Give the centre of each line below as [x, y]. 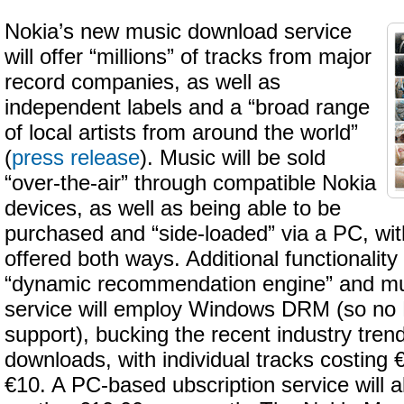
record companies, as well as [142, 82]
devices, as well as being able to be [173, 208]
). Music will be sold [233, 158]
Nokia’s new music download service [178, 32]
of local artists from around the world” [181, 133]
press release [76, 158]
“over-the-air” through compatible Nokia [190, 183]
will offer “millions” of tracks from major [188, 57]
